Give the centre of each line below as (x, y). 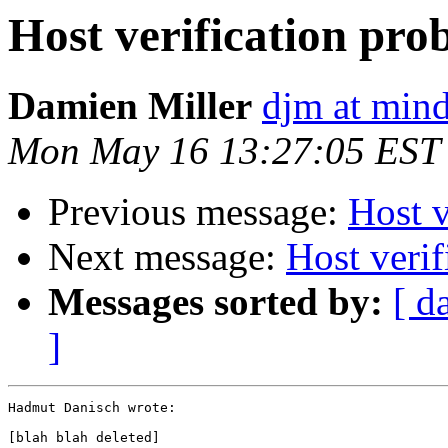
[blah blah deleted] (84, 438)
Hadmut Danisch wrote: (92, 408)
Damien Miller (130, 106)
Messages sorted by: (215, 302)
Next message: (167, 257)
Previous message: (198, 212)
